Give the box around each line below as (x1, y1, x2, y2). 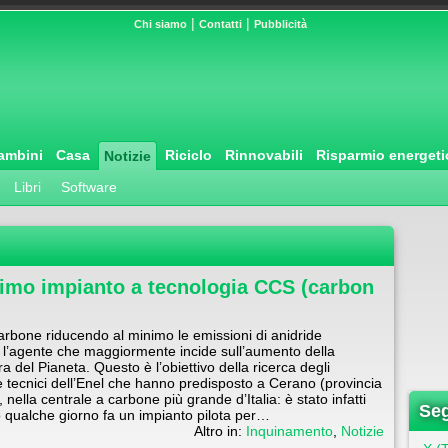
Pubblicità (254, 18, 307, 30)
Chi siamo (134, 18, 187, 30)
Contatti (199, 18, 242, 30)
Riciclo (165, 147, 212, 163)
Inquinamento (246, 423, 333, 439)
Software (61, 179, 117, 195)
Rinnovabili (225, 147, 303, 163)
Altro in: (194, 423, 246, 439)
